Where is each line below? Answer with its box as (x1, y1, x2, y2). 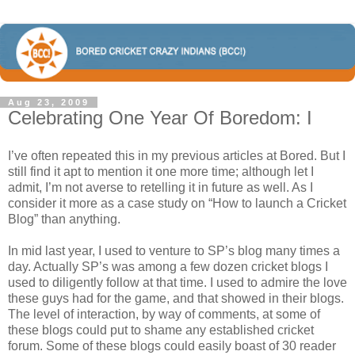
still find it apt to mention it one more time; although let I (8, 164, 314, 178)
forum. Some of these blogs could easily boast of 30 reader (8, 338, 336, 353)
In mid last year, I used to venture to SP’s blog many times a (8, 243, 340, 258)
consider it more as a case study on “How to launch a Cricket (8, 196, 346, 210)
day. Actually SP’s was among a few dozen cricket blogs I (8, 259, 328, 273)
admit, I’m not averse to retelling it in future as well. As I (8, 180, 313, 194)
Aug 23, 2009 (8, 97, 90, 107)
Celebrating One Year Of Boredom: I (8, 106, 312, 128)
